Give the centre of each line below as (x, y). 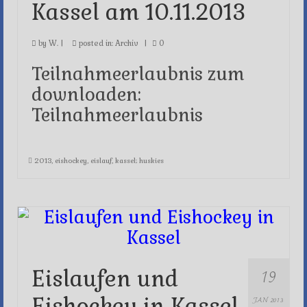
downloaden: (86, 95)
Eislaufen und (105, 279)
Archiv (127, 43)
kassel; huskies (139, 161)
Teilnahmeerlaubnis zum (138, 74)
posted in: (96, 43)
